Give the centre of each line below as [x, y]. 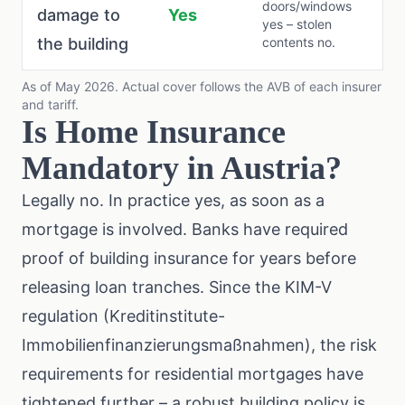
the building [83, 44]
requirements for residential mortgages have [193, 374]
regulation [60, 316]
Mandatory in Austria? [182, 168]
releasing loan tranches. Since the [153, 287]
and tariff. [50, 104]
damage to [79, 15]
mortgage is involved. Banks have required [185, 229]
